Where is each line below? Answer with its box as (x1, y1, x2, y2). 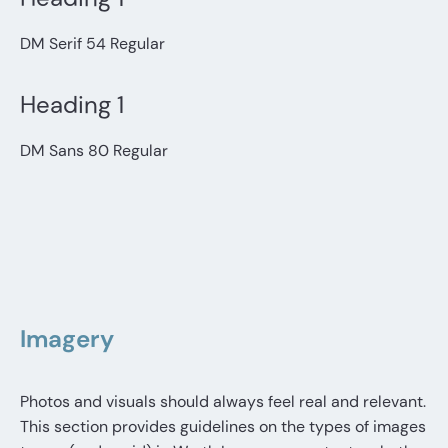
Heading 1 (20, 89, 124, 121)
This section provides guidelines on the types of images (20, 416, 426, 438)
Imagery (20, 323, 114, 355)
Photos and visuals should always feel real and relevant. (20, 391, 426, 413)
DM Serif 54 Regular (20, 33, 165, 55)
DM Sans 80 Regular (20, 140, 168, 162)
